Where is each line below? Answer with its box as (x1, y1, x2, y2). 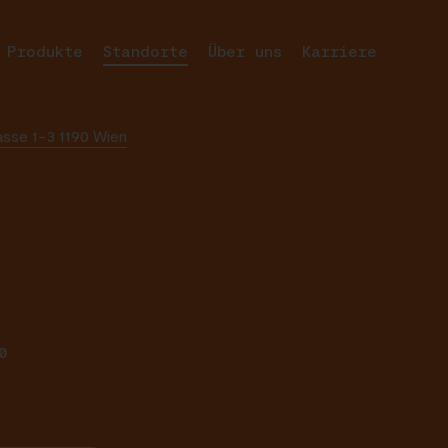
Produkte (6, 41, 83, 60)
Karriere (301, 41, 377, 60)
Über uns (207, 41, 282, 60)
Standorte (102, 41, 188, 60)
